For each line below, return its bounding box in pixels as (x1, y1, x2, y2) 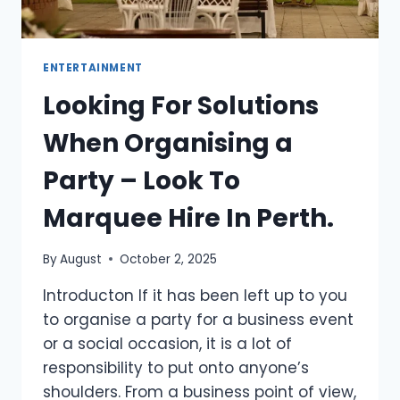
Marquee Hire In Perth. (43, 201, 334, 237)
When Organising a (43, 126, 293, 162)
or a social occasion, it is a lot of (43, 332, 292, 354)
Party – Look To (43, 163, 240, 199)
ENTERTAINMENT (43, 61, 143, 76)
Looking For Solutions (43, 88, 319, 124)
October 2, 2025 (120, 250, 218, 268)
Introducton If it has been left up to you (43, 284, 347, 306)
